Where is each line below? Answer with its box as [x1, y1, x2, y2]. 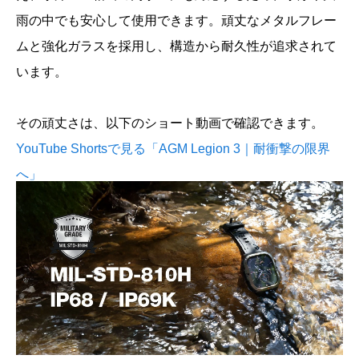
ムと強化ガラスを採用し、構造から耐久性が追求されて [16, 38, 337, 53]
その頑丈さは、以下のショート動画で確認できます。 [16, 115, 324, 130]
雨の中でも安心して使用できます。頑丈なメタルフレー [16, 13, 337, 27]
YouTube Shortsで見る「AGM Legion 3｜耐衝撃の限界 [16, 141, 330, 155]
